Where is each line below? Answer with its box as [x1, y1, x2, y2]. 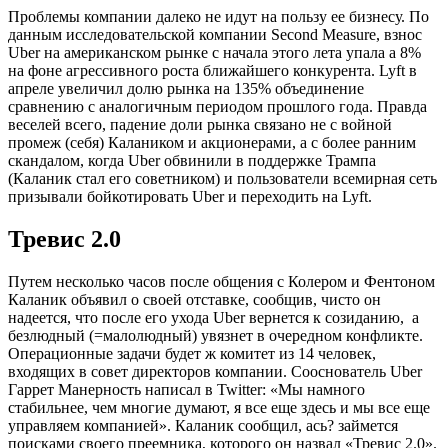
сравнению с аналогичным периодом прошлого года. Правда [8, 97, 427, 115]
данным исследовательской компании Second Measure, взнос [8, 25, 422, 43]
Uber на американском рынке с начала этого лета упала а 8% [8, 43, 421, 61]
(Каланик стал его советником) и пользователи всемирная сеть [8, 169, 437, 187]
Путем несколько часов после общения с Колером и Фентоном [8, 272, 435, 290]
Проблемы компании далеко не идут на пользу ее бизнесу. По [8, 7, 429, 25]
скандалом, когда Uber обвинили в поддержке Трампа [8, 151, 376, 169]
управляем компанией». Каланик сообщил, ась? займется [8, 416, 398, 434]
